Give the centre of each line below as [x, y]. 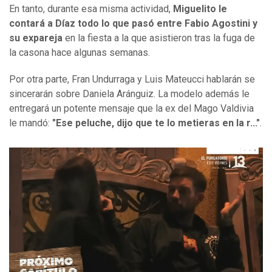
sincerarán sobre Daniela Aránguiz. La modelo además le [129, 94]
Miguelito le [200, 9]
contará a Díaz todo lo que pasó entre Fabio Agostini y [133, 24]
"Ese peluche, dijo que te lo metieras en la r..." [156, 123]
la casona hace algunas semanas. [80, 53]
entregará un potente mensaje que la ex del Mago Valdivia [131, 109]
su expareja [36, 38]
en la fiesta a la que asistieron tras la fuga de [159, 38]
